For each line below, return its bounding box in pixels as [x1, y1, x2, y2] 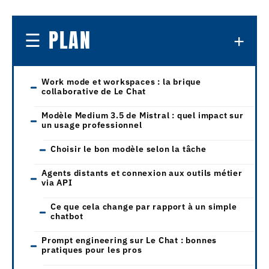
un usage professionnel [41, 119, 142, 130]
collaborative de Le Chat [41, 85, 147, 97]
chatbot [50, 210, 83, 222]
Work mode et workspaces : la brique [41, 76, 201, 87]
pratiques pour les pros [41, 244, 142, 255]
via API [41, 177, 73, 188]
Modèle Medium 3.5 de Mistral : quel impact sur [41, 109, 244, 121]
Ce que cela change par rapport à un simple [50, 201, 237, 212]
